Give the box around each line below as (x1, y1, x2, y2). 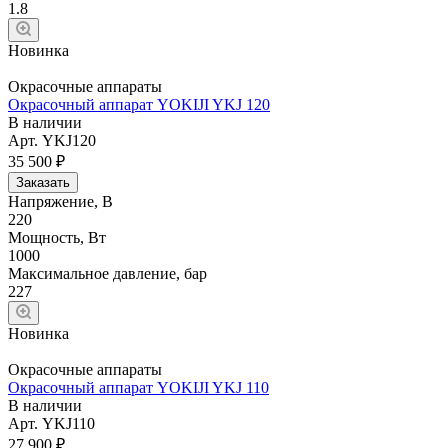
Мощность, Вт (8, 228, 106, 246)
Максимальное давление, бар (8, 264, 207, 282)
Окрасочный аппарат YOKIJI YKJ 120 (8, 95, 270, 113)
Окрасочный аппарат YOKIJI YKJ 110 (8, 378, 269, 396)
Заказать (16, 174, 70, 190)
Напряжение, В (8, 192, 113, 210)
